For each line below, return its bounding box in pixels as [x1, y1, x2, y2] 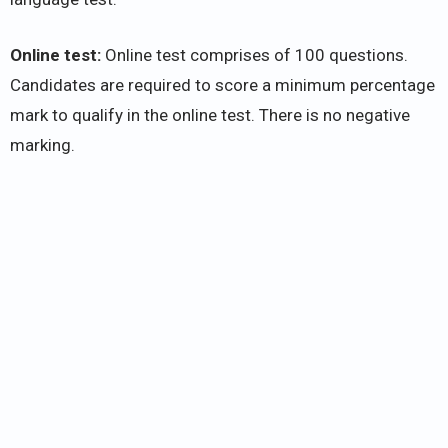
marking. [10, 134, 75, 155]
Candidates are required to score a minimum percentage [10, 74, 435, 95]
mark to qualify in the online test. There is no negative [10, 104, 410, 125]
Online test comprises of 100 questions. [105, 44, 408, 65]
